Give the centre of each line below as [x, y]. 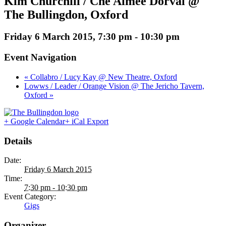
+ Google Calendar [35, 121]
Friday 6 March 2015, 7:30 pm [68, 37]
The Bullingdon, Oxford [66, 14]
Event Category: [30, 197]
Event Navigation [40, 58]
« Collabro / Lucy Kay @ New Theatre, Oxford [101, 77]
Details [18, 141]
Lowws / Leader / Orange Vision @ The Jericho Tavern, [114, 86]
